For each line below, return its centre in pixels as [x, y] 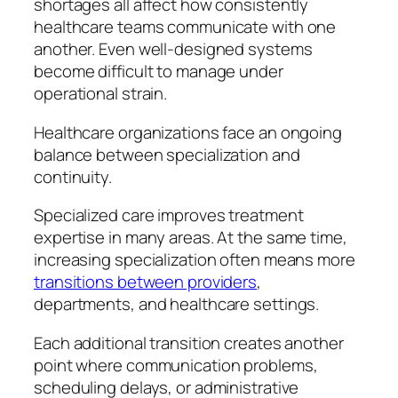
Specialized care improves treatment [169, 215]
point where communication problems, [176, 365]
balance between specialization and [167, 154]
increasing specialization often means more [195, 260]
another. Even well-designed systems [173, 49]
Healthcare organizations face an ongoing [188, 132]
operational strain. [101, 94]
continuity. [73, 176]
